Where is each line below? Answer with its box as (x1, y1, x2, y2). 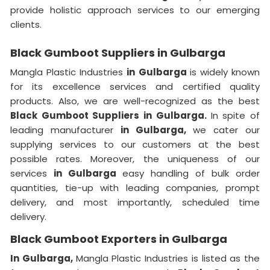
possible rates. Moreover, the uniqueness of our (10, 152, 260, 165)
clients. (10, 17, 42, 31)
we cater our (193, 123, 260, 136)
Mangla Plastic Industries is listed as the (75, 251, 260, 265)
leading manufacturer (10, 123, 121, 136)
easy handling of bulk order (122, 166, 260, 180)
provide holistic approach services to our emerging (10, 3, 260, 16)
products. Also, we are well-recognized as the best (10, 94, 260, 107)
